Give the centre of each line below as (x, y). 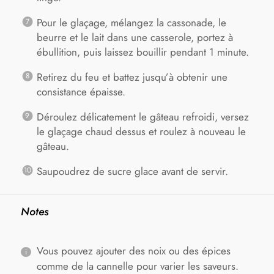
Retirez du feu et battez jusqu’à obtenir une (132, 77)
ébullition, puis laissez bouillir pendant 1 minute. (143, 52)
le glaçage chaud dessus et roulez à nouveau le (141, 131)
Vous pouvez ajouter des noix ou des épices (133, 251)
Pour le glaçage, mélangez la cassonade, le (131, 22)
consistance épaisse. (81, 91)
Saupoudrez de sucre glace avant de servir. (132, 171)
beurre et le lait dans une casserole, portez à (135, 37)
